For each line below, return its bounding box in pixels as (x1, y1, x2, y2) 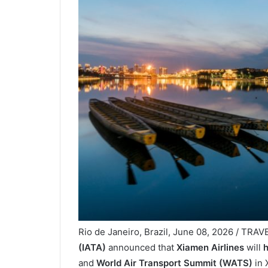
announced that (105, 242, 176, 254)
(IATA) (78, 242, 106, 254)
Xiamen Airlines (176, 242, 244, 254)
